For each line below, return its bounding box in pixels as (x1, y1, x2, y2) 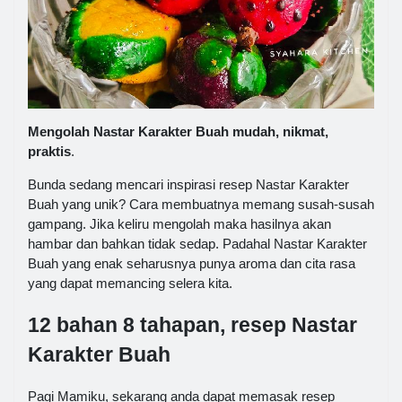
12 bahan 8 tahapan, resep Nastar (28, 314, 357, 337)
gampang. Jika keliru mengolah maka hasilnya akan (28, 216, 331, 232)
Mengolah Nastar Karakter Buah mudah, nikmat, (28, 124, 328, 140)
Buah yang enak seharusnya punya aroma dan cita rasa (28, 256, 355, 272)
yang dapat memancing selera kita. (28, 275, 232, 292)
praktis (28, 144, 71, 160)
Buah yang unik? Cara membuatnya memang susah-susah (28, 197, 374, 213)
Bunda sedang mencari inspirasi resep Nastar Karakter (28, 177, 349, 193)
